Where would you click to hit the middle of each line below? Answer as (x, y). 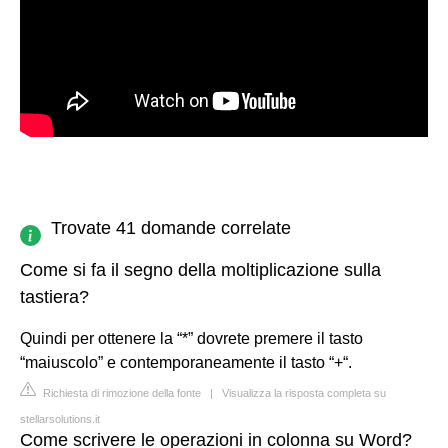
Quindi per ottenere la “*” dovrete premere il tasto (191, 338)
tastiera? (54, 296)
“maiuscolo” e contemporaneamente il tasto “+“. (186, 362)
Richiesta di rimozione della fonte (120, 392)
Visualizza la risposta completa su (304, 392)
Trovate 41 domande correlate (171, 227)
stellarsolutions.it (60, 418)
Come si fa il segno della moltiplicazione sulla (200, 269)
